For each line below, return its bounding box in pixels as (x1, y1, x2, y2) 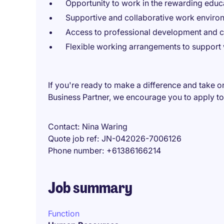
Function (48, 208, 79, 218)
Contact (48, 121, 77, 131)
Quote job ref (48, 133, 97, 143)
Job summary (48, 178, 132, 197)
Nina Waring (82, 121, 127, 131)
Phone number (48, 145, 102, 155)
